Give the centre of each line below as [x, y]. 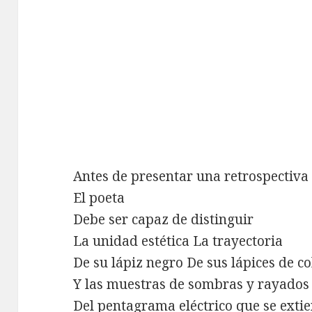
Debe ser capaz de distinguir [164, 219]
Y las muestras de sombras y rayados [192, 284]
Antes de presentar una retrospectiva [191, 176]
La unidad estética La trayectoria [178, 241]
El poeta [99, 197]
